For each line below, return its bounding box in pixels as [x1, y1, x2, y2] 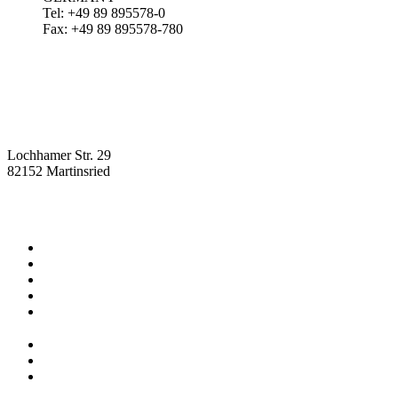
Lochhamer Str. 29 [7, 147, 111, 163]
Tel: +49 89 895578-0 [43, 4, 165, 20]
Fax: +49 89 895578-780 [43, 20, 183, 36]
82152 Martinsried [7, 163, 110, 179]
